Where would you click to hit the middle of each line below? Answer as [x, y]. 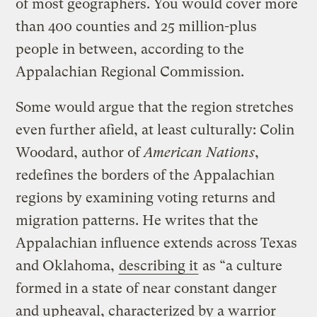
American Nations [200, 152]
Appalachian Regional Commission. [130, 71]
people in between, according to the [130, 49]
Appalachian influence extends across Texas [157, 243]
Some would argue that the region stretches [155, 107]
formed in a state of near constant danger [146, 288]
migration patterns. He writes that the [137, 220]
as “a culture [241, 265]
